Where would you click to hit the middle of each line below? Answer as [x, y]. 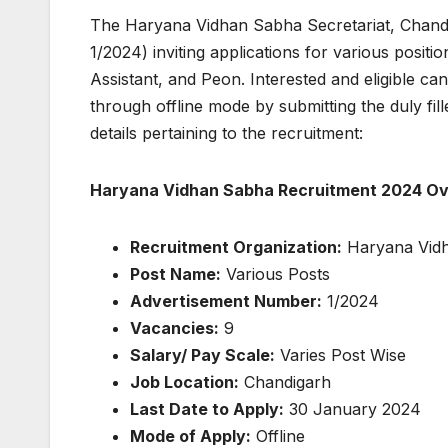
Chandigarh [285, 382]
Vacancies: [174, 328]
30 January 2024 [352, 409]
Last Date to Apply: [207, 409]
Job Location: [184, 382]
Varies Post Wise [340, 355]
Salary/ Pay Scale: [202, 355]
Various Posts [275, 274]
